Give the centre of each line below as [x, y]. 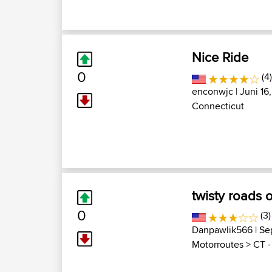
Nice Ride [220, 57]
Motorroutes [218, 244]
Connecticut [218, 106]
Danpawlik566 [222, 230]
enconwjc [212, 91]
